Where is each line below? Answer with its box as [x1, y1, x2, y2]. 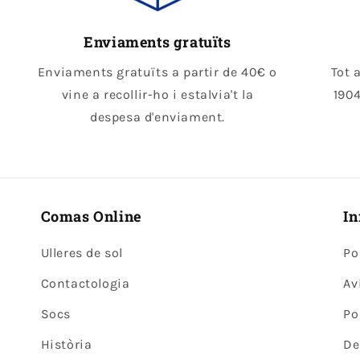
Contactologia [40, 276, 130, 291]
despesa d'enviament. [89, 108, 225, 125]
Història [40, 337, 92, 352]
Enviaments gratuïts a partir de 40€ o [37, 63, 278, 80]
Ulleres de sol [40, 245, 124, 260]
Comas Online [40, 207, 141, 226]
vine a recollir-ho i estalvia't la [61, 86, 254, 102]
